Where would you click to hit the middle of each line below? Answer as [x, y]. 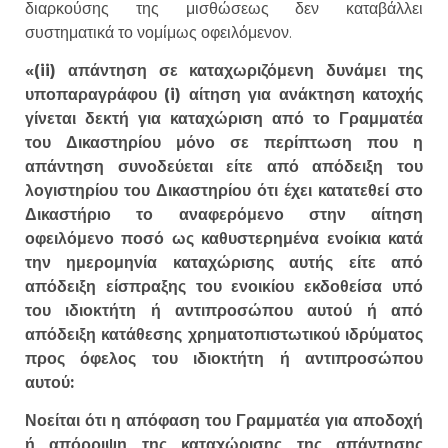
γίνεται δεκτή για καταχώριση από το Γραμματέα [224, 119]
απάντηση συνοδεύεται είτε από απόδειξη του [224, 167]
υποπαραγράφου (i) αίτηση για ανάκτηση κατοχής [224, 95]
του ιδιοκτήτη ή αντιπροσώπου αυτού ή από [224, 311]
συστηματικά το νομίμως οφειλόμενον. [158, 32]
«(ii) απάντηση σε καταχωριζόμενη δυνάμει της [224, 71]
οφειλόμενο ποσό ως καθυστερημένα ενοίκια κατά [224, 239]
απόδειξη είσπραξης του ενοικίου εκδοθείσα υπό [224, 287]
